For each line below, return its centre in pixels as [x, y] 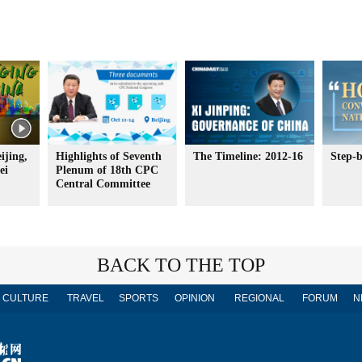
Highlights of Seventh [109, 156]
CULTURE [25, 298]
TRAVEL [86, 298]
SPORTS [138, 298]
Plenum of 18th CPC [107, 170]
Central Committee [103, 184]
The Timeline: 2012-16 [248, 156]
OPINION [195, 298]
